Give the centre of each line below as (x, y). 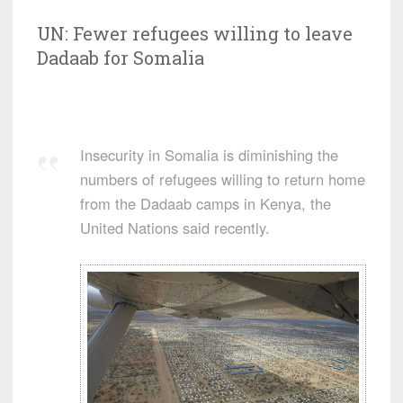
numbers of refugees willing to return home (223, 179)
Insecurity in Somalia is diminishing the (209, 154)
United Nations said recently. (175, 227)
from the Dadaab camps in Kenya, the (206, 203)
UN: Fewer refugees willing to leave (195, 33)
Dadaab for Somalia (121, 57)
